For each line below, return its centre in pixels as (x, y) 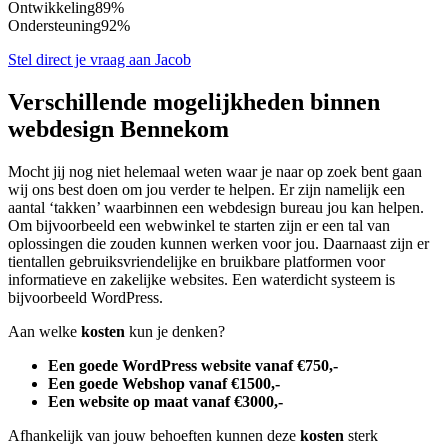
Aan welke (44, 331)
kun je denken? (175, 331)
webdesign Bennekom (118, 129)
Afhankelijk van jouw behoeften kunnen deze (154, 435)
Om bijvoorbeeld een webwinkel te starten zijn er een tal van (199, 225)
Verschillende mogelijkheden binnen (194, 102)
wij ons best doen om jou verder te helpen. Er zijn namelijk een (206, 189)
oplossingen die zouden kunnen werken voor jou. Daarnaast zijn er (218, 243)
